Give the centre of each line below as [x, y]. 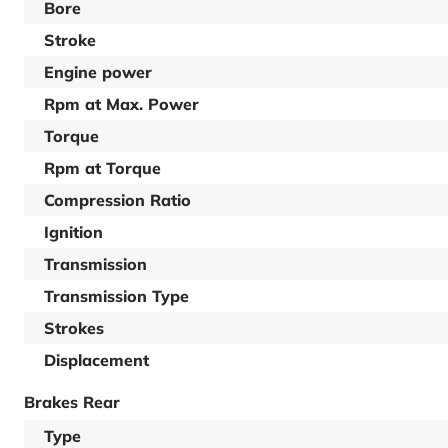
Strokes [74, 328]
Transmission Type [116, 296]
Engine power [98, 72]
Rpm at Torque [102, 168]
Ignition [73, 232]
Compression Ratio [117, 200]
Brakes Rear [72, 402]
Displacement [96, 360]
